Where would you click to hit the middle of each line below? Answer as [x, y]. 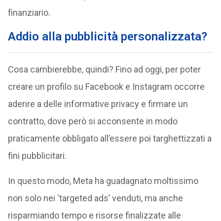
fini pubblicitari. [37, 156]
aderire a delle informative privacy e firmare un [98, 104]
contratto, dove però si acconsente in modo [92, 121]
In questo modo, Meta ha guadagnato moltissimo [103, 181]
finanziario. [29, 13]
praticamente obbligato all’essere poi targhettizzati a [110, 138]
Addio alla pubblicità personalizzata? [107, 37]
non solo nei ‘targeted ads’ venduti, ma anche [95, 198]
